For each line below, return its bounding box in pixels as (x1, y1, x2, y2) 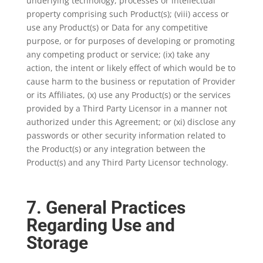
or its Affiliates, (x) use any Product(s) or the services (26, 89, 231, 100)
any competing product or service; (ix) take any (26, 49, 210, 60)
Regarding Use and (26, 215, 175, 235)
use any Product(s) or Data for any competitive (26, 22, 208, 33)
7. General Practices (26, 197, 186, 218)
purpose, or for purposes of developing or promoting (26, 35, 235, 46)
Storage (26, 232, 88, 253)
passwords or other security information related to (26, 130, 225, 141)
